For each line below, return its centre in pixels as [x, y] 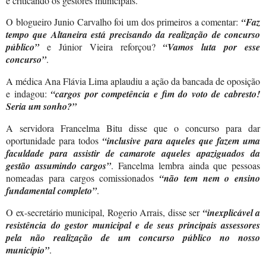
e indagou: [28, 94]
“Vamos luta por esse [211, 47]
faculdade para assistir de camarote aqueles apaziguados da [133, 153]
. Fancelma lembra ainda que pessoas [186, 165]
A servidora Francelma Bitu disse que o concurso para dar [133, 128]
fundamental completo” [51, 190]
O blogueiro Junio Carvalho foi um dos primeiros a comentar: [123, 22]
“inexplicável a [231, 212]
